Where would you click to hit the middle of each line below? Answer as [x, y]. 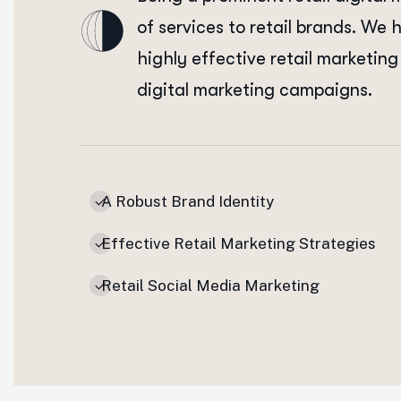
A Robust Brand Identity [188, 201]
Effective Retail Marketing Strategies [239, 243]
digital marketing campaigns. [255, 90]
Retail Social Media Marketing [210, 286]
